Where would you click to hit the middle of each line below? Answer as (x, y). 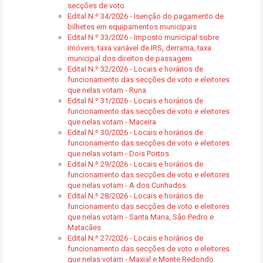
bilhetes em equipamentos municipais (132, 27)
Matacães (84, 227)
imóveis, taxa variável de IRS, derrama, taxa (139, 48)
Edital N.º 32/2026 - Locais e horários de (135, 69)
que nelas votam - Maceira (112, 122)
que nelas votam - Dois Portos (118, 154)
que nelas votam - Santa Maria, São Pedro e (141, 217)
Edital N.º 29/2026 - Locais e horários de (135, 164)
